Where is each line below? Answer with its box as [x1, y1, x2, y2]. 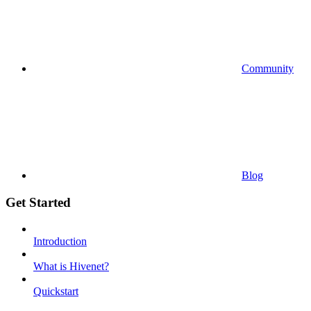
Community [242, 62, 294, 74]
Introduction [33, 235, 87, 248]
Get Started [6, 194, 71, 210]
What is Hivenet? [33, 260, 109, 273]
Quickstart [33, 285, 78, 298]
